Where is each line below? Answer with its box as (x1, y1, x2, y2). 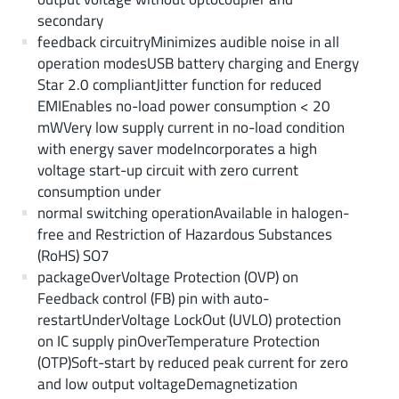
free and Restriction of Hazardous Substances (37, 222, 332, 245)
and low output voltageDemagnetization (37, 371, 297, 395)
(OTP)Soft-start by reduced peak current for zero (37, 350, 348, 373)
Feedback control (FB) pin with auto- (37, 286, 269, 309)
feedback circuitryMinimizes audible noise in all (37, 29, 339, 53)
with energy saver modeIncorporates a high (37, 136, 317, 159)
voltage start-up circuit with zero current (37, 158, 298, 181)
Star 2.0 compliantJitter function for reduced (37, 72, 322, 95)
